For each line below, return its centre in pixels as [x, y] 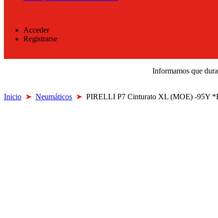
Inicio [13, 97]
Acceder [36, 30]
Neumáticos [54, 97]
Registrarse [40, 39]
